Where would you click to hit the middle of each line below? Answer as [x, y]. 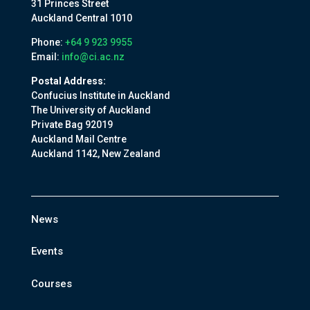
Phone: [48, 43]
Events [47, 252]
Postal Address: [68, 81]
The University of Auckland [91, 110]
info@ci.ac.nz [93, 57]
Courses [51, 283]
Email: [46, 57]
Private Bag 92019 [72, 125]
